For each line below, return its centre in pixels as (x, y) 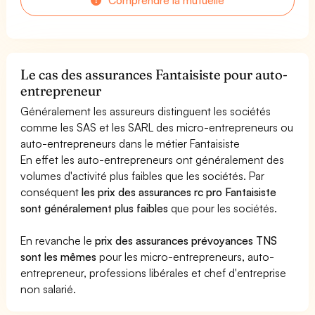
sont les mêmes (59, 256)
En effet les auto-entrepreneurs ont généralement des (153, 159)
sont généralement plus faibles (95, 208)
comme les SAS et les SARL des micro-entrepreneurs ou (157, 127)
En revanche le (58, 240)
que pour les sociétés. (223, 208)
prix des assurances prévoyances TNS (186, 240)
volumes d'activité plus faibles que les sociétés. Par (143, 175)
